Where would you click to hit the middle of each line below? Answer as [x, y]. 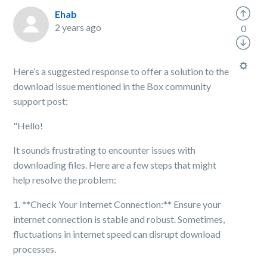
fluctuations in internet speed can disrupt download [117, 234]
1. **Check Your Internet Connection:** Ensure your [117, 204]
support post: [41, 101]
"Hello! [28, 125]
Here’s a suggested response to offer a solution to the [121, 71]
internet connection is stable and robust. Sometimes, [119, 219]
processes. [35, 249]
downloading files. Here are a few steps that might [115, 165]
